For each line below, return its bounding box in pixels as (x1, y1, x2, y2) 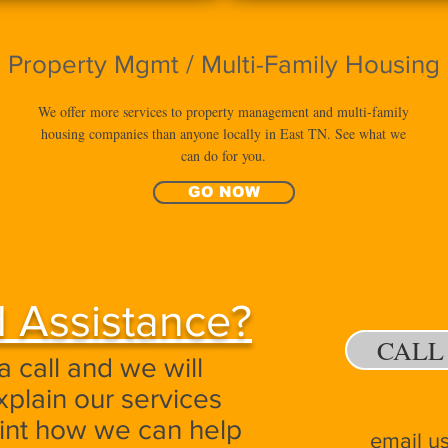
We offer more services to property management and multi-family (38, 102, 409, 121)
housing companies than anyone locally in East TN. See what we (41, 124, 406, 143)
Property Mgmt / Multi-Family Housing (8, 50, 440, 78)
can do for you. (181, 146, 266, 165)
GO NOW (188, 183, 260, 200)
